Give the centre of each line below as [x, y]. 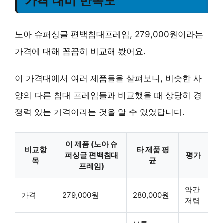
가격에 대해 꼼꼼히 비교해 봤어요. [80, 51]
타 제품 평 [153, 149]
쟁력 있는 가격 [43, 112]
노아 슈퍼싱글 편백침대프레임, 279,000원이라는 [109, 34]
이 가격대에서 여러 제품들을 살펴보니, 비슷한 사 [108, 78]
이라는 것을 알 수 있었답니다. [128, 112]
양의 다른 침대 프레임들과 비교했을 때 [90, 95]
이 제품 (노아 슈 [91, 144]
